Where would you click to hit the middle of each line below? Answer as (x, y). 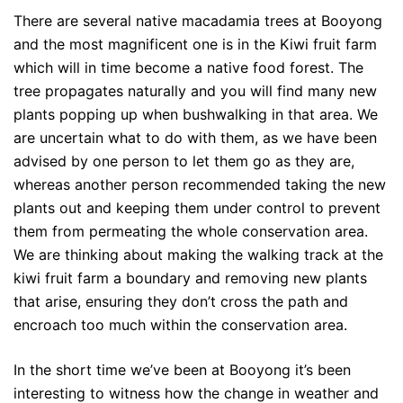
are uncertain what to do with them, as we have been (195, 137)
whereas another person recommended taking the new (200, 184)
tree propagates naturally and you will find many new (195, 90)
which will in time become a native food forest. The (188, 67)
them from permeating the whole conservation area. (191, 231)
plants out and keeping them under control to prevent (197, 207)
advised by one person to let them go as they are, (184, 161)
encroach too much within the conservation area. (180, 324)
